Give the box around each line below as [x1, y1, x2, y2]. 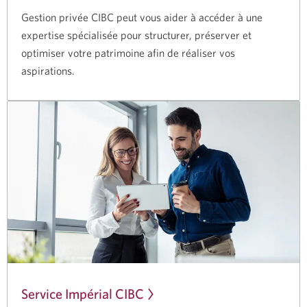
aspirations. [21, 64, 75, 77]
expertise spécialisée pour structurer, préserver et [21, 28, 251, 41]
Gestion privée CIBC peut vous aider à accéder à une [21, 10, 262, 23]
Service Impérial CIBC [21, 286, 144, 302]
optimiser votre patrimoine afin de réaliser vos [21, 46, 235, 59]
